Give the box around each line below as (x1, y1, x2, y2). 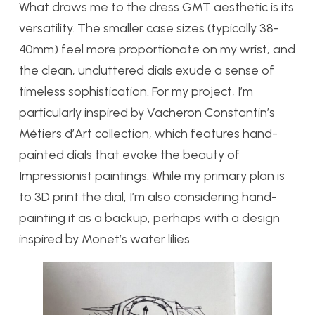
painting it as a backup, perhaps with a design (19, 210, 280, 226)
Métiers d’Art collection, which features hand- (19, 126, 278, 142)
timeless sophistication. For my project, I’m (19, 84, 253, 100)
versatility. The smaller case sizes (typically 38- (19, 20, 279, 37)
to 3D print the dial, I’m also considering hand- (19, 189, 277, 205)
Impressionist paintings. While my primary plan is (19, 168, 285, 184)
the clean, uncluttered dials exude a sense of (19, 63, 274, 79)
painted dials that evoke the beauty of (19, 147, 240, 163)
